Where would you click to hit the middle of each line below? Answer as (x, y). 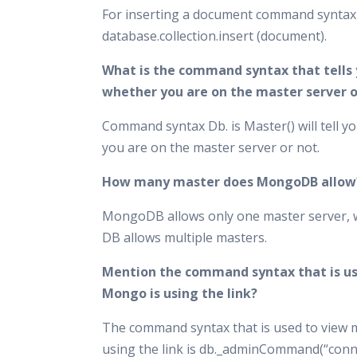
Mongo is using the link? (180, 293)
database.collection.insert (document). (214, 36)
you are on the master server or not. (211, 147)
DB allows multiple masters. (184, 237)
